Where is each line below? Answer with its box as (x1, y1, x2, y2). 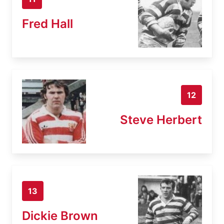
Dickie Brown (22, 208, 98, 223)
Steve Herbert (120, 112, 202, 127)
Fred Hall (22, 16, 73, 31)
